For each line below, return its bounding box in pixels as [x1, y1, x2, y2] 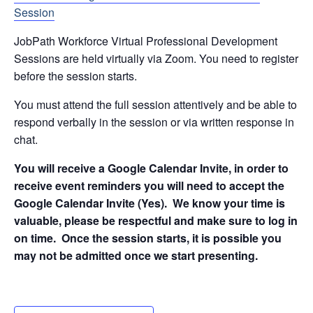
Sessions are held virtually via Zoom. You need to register [14, 50, 298, 66]
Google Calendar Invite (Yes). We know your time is [14, 195, 285, 211]
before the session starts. [14, 68, 137, 84]
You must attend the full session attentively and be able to [14, 96, 297, 112]
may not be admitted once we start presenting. [14, 247, 258, 263]
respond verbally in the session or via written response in [14, 114, 294, 130]
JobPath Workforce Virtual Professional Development [14, 33, 277, 49]
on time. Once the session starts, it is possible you [14, 230, 282, 246]
